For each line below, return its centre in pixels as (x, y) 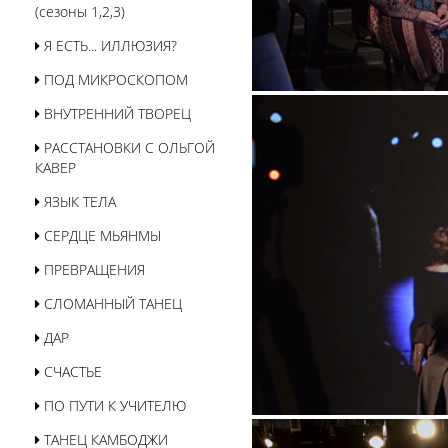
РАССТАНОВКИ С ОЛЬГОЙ (127, 147)
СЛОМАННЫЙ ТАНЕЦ (111, 303)
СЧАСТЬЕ (71, 371)
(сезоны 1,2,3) (80, 11)
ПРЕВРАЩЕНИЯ (92, 269)
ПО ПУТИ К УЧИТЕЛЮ (113, 405)
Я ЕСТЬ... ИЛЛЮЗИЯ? (108, 45)
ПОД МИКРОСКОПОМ (114, 79)
